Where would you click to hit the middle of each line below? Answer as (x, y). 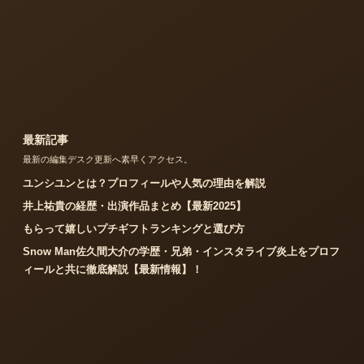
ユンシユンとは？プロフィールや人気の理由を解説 (144, 183)
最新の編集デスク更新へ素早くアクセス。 (108, 159)
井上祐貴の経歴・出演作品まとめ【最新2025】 (134, 206)
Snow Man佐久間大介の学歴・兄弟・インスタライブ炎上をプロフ (181, 251)
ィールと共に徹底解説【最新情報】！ (113, 269)
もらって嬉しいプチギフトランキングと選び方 (134, 228)
